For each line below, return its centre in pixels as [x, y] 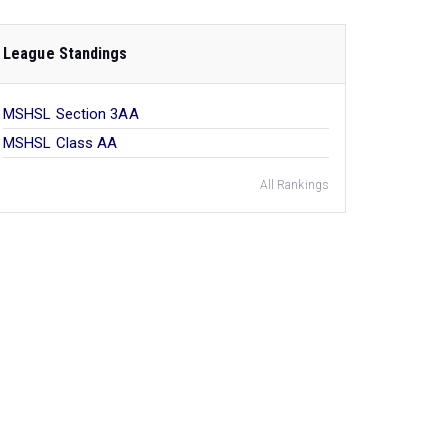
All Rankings [294, 185]
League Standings [65, 53]
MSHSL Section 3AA [71, 114]
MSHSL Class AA [60, 143]
